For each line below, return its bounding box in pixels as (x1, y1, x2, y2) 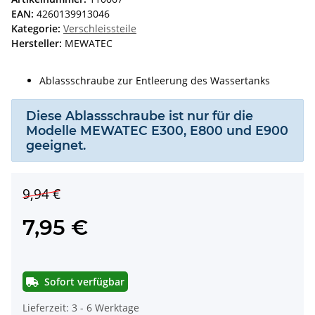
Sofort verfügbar (44, 274, 124, 288)
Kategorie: (11, 21, 63, 35)
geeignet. (26, 137, 86, 153)
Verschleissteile (63, 21, 136, 35)
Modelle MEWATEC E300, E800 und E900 (26, 122, 288, 138)
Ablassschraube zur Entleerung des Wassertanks (39, 73, 270, 87)
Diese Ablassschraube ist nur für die (26, 108, 253, 123)
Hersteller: (11, 36, 62, 50)
